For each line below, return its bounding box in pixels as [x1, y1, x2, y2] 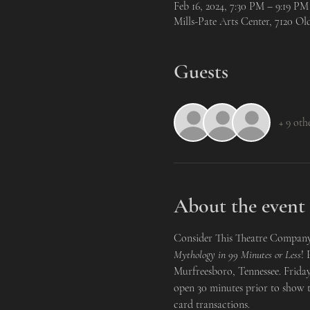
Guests [173, 59, 228, 84]
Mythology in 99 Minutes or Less [173, 248, 301, 262]
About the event [173, 193, 305, 219]
